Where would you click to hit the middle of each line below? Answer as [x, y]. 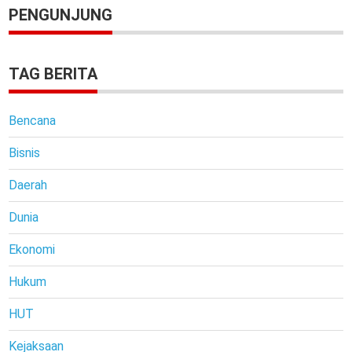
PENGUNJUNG [61, 15]
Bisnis [25, 152]
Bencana [33, 120]
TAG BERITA [53, 73]
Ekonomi [32, 249]
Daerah [28, 185]
